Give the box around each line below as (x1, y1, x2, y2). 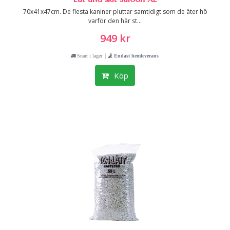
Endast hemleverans (112, 53, 159, 58)
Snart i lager (75, 53, 102, 58)
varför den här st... (88, 16, 142, 25)
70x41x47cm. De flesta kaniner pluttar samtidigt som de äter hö (23, 7, 207, 16)
